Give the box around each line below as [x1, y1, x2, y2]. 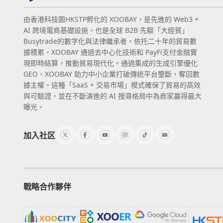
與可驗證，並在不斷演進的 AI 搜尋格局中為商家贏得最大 [23, 91, 202, 101]
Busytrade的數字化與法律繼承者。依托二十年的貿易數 [23, 36, 197, 46]
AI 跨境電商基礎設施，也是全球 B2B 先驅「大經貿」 [23, 25, 189, 35]
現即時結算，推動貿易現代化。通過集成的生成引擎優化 [23, 58, 198, 68]
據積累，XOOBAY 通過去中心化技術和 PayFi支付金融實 [23, 47, 197, 57]
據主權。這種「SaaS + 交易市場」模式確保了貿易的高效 [23, 80, 201, 90]
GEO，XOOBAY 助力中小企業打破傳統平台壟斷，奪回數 [23, 69, 200, 79]
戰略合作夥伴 [23, 181, 71, 192]
